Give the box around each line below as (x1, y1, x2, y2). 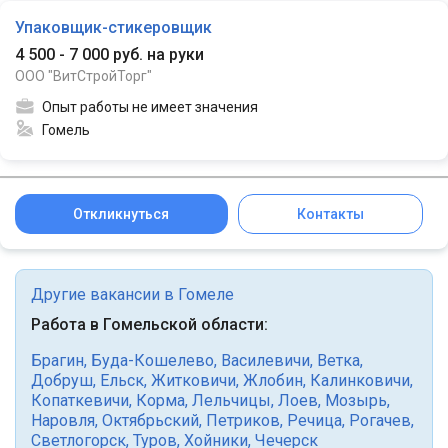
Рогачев (349, 410, 411, 430)
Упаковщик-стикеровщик (15, 17, 212, 37)
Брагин (31, 350, 84, 370)
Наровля (31, 410, 95, 430)
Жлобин (243, 370, 303, 390)
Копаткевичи (31, 390, 129, 410)
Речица (287, 410, 342, 430)
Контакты (296, 205, 364, 222)
